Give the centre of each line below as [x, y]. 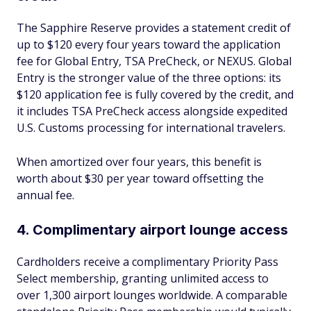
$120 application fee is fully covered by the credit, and [155, 94]
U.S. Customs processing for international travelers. [151, 128]
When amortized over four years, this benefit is [139, 162]
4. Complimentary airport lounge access [152, 230]
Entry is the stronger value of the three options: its [149, 78]
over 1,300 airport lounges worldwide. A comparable [152, 295]
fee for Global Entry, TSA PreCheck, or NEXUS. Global [154, 61]
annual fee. [45, 195]
